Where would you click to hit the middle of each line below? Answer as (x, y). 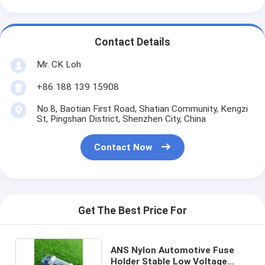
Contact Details (132, 42)
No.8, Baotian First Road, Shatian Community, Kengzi (142, 109)
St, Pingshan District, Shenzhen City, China (121, 119)
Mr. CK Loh (59, 64)
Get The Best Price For (132, 211)
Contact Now (123, 148)
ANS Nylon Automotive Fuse (173, 250)
